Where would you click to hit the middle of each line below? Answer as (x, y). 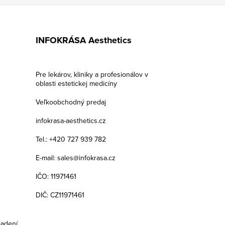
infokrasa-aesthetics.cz (71, 120)
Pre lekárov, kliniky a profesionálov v (92, 74)
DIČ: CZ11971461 (60, 195)
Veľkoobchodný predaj (71, 102)
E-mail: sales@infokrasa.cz (75, 157)
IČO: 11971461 (56, 176)
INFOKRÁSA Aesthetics (83, 40)
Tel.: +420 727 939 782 (71, 139)
